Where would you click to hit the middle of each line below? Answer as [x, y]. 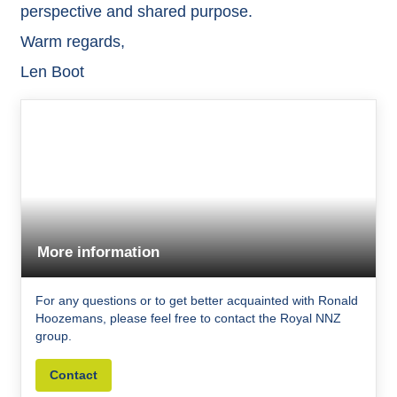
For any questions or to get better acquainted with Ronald [196, 301]
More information [99, 252]
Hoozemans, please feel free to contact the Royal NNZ [188, 319]
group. [53, 336]
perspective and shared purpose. [136, 11]
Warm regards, [72, 41]
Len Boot [52, 71]
